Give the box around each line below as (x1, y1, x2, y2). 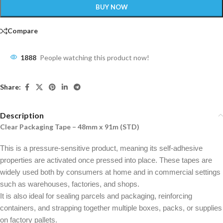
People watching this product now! (40, 53, 149, 62)
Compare (7, 26, 38, 35)
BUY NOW (95, 2, 128, 11)
